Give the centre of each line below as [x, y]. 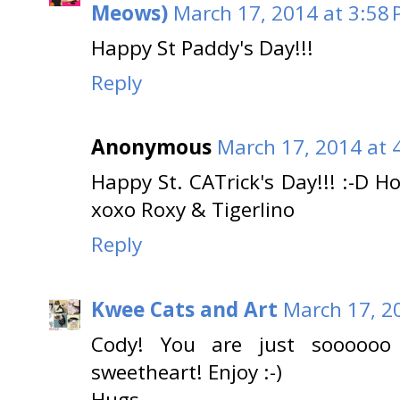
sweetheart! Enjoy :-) [187, 371]
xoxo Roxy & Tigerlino [193, 210]
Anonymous [151, 147]
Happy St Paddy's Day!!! [202, 47]
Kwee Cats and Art [184, 309]
